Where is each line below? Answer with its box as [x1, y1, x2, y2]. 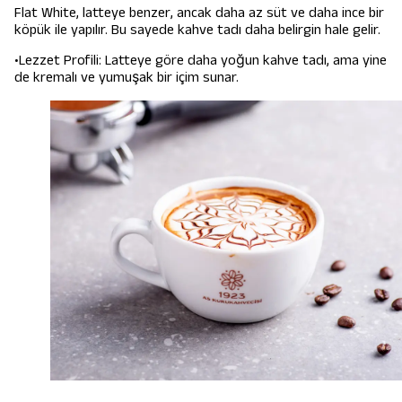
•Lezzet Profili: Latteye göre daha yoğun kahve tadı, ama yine [14, 49, 387, 71]
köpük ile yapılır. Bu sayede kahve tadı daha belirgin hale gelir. [14, 19, 380, 40]
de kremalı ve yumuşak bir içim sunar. [14, 66, 239, 88]
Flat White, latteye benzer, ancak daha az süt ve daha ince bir [14, 2, 384, 23]
